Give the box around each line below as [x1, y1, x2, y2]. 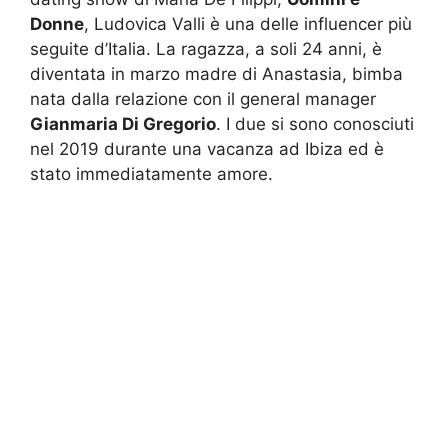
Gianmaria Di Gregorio [30, 113, 216, 134]
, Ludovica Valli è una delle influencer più [84, 13, 412, 34]
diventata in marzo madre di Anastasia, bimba [30, 63, 403, 84]
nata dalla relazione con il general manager [30, 88, 376, 109]
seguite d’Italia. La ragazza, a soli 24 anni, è [30, 38, 382, 59]
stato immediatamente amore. [30, 163, 273, 184]
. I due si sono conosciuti [216, 113, 414, 134]
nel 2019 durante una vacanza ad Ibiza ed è [30, 138, 384, 159]
